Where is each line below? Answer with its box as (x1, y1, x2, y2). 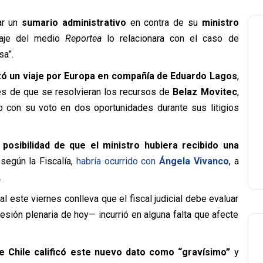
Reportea (65, 33, 102, 44)
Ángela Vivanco (159, 156, 229, 167)
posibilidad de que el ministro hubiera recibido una (2, 140, 239, 151)
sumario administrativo (22, 17, 126, 28)
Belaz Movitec (173, 86, 237, 97)
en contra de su (126, 17, 202, 28)
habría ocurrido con (76, 156, 159, 167)
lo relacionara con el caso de (102, 33, 239, 44)
